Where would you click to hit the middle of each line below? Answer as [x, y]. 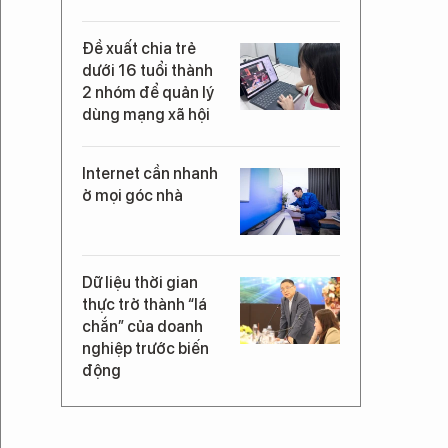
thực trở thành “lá [144, 304]
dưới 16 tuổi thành [147, 70]
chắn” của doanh [142, 326]
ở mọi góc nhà [132, 195]
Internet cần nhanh [150, 173]
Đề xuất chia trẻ [139, 48]
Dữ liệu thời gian [140, 282]
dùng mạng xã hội [146, 114]
